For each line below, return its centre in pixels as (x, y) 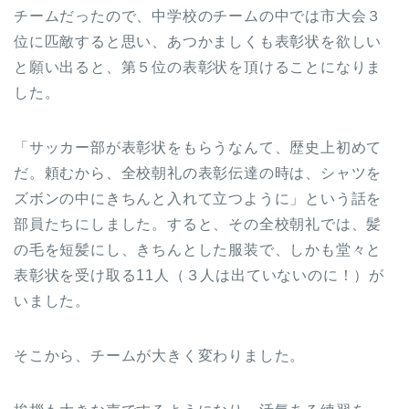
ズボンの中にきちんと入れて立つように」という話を (198, 199)
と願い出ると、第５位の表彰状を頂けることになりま (198, 68)
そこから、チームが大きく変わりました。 (160, 356)
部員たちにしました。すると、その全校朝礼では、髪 (198, 225)
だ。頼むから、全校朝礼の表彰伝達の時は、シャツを (198, 173)
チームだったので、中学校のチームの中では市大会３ (198, 16)
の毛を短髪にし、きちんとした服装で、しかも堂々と (198, 250)
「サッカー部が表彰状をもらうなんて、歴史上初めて (198, 148)
